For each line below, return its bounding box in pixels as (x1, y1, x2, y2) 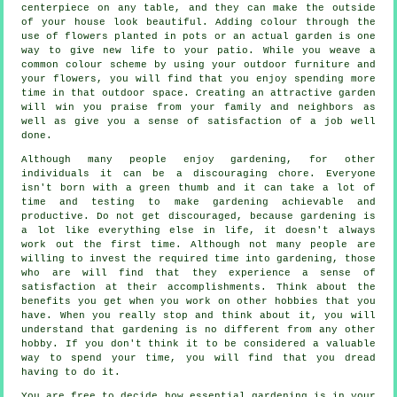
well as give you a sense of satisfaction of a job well (21, 116, 376, 128)
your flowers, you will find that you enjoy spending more (21, 74, 376, 85)
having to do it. (21, 367, 121, 378)
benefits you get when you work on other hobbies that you (21, 296, 376, 307)
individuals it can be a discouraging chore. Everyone (21, 168, 376, 180)
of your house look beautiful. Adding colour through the (21, 17, 376, 28)
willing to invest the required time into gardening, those (21, 253, 376, 265)
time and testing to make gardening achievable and (21, 197, 376, 208)
